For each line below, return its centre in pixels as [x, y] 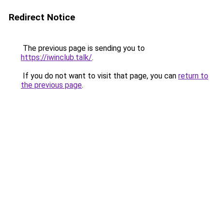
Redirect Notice [42, 17]
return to [193, 76]
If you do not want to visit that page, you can [100, 76]
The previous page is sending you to [83, 48]
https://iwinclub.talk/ [56, 57]
